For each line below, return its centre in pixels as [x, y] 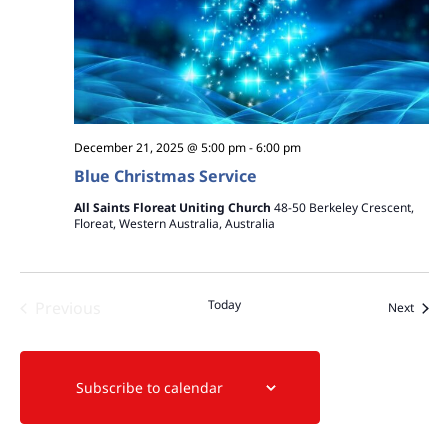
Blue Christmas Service [165, 176]
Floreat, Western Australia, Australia [174, 224]
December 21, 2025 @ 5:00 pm [159, 148]
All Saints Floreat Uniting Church [173, 208]
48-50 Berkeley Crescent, [343, 208]
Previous [67, 308]
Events [91, 329]
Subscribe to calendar [149, 388]
